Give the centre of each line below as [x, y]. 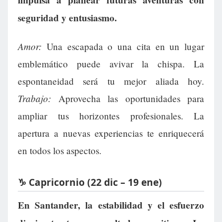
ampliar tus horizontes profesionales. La [111, 116]
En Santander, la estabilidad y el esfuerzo [111, 205]
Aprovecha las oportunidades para [128, 99]
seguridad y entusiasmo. [67, 18]
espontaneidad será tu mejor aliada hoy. [111, 81]
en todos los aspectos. [60, 151]
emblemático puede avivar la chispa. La [111, 64]
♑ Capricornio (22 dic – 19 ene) [90, 182]
